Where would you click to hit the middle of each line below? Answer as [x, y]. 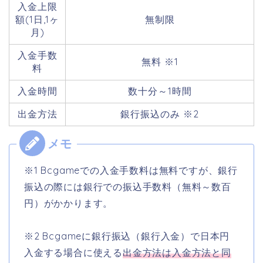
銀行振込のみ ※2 [160, 114]
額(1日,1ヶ [37, 20]
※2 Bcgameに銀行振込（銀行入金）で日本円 [127, 236]
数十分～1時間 [160, 91]
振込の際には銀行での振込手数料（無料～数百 [128, 187]
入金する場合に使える [73, 253]
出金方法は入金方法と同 [177, 253]
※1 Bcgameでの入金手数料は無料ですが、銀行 [131, 171]
